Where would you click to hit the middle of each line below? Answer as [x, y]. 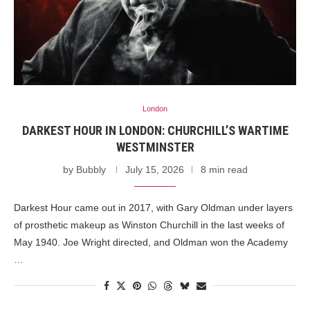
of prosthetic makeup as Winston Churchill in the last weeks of [149, 225]
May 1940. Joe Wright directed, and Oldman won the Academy [151, 242]
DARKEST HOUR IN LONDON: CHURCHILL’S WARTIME [155, 130]
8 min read [224, 169]
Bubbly [91, 169]
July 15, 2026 [154, 169]
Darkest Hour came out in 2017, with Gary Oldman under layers [153, 207]
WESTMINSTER [155, 147]
